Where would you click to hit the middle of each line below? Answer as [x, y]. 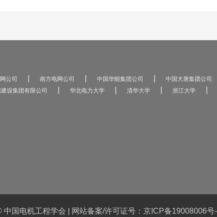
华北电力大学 [87, 91]
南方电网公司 [57, 79]
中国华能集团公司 [120, 79]
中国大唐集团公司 [189, 79]
